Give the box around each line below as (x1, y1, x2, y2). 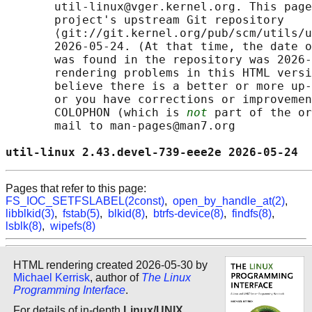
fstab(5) (63, 208, 100, 220)
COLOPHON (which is (6, 106, 187, 120)
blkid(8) (108, 208, 145, 220)
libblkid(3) (6, 208, 54, 220)
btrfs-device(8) (153, 208, 224, 220)
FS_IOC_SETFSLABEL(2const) (6, 195, 164, 208)
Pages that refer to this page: (6, 182, 146, 195)
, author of (90, 271, 141, 283)
